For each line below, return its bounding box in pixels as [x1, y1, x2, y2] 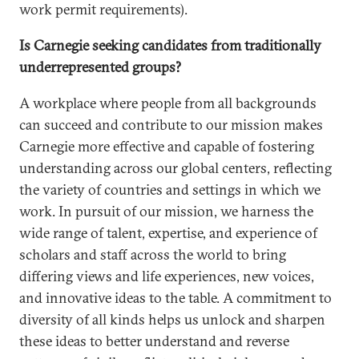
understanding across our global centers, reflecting [19, 159, 332, 177]
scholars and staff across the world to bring [19, 245, 286, 264]
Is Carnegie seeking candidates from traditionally [19, 36, 321, 54]
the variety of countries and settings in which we [19, 180, 321, 199]
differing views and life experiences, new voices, [19, 267, 314, 285]
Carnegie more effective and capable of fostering [19, 137, 314, 155]
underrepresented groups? [19, 58, 181, 76]
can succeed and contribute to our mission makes [19, 115, 323, 134]
